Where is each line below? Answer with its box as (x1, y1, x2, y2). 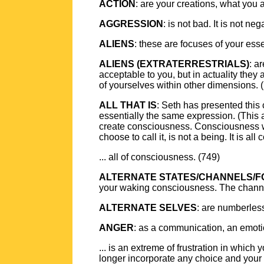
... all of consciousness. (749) (99, 152, 220, 162)
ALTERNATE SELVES (99, 203, 197, 213)
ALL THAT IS (99, 100, 157, 110)
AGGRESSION (99, 19, 163, 29)
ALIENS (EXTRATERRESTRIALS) (99, 59, 249, 69)
